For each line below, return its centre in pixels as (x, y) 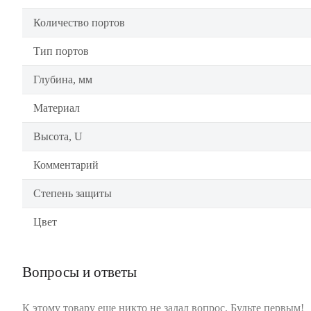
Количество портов (79, 23)
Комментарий (66, 165)
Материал (57, 108)
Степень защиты (73, 193)
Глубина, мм (63, 79)
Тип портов (61, 51)
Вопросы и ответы (79, 272)
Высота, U (58, 136)
